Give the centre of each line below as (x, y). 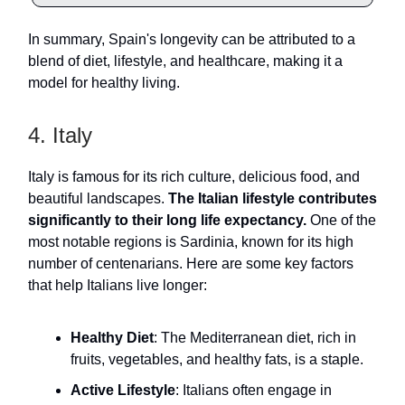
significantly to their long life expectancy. (167, 221)
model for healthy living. (104, 83)
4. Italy (60, 136)
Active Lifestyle (123, 391)
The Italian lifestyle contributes (273, 199)
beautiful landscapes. (98, 199)
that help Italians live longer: (118, 286)
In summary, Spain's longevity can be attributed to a (192, 40)
